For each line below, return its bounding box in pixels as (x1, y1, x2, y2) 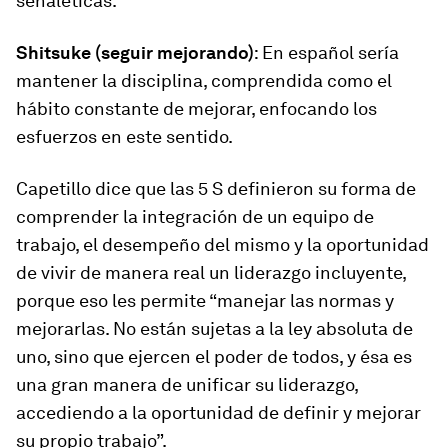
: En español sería (254, 42, 399, 63)
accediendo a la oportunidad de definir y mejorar (16, 402, 421, 423)
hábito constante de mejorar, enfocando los (16, 98, 377, 119)
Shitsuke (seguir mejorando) (16, 42, 254, 63)
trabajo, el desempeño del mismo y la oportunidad (16, 234, 429, 255)
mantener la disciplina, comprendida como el (16, 70, 392, 91)
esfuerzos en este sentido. (16, 126, 233, 147)
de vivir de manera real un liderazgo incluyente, (16, 262, 406, 283)
